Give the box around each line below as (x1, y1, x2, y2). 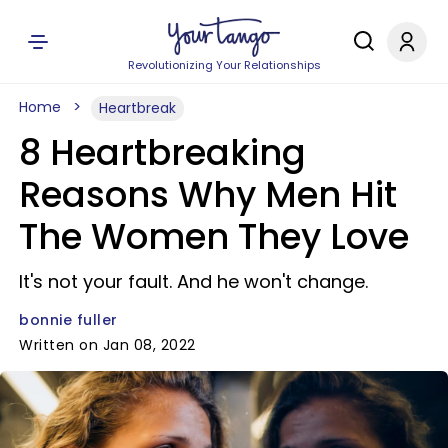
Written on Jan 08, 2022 (19, 335, 196, 355)
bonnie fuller (19, 310, 118, 330)
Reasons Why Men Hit (19, 170, 397, 219)
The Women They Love (19, 212, 409, 261)
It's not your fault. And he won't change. (19, 269, 368, 294)
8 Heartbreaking (19, 128, 306, 177)
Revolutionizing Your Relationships (127, 57, 321, 73)
